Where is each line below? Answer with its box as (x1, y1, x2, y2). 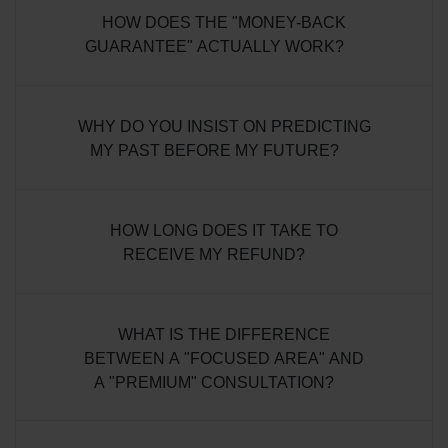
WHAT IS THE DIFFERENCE (118, 325, 330, 343)
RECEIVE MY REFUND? (123, 245, 309, 263)
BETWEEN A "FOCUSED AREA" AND (84, 349, 364, 367)
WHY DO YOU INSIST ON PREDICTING (77, 117, 371, 135)
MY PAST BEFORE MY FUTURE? (89, 141, 343, 159)
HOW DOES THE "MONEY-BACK (102, 14, 346, 32)
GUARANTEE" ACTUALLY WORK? (84, 38, 348, 56)
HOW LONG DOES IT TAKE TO (110, 221, 338, 239)
